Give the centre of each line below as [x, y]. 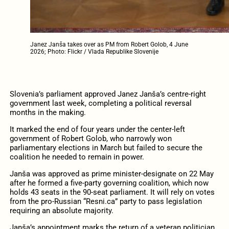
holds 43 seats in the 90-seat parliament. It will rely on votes [112, 192]
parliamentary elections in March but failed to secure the [106, 147]
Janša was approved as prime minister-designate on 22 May [111, 174]
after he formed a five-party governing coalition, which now [109, 183]
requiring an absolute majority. [61, 211]
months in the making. [48, 112]
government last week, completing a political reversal [100, 103]
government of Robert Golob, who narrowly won [90, 138]
